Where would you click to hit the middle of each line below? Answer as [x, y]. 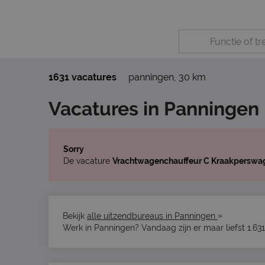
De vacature [88, 161]
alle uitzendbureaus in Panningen [152, 216]
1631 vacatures [83, 77]
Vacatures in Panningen [154, 109]
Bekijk [75, 216]
